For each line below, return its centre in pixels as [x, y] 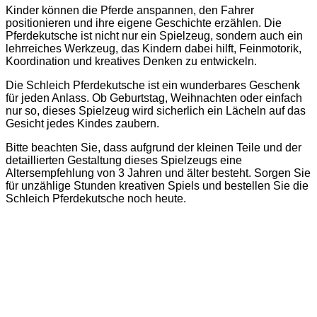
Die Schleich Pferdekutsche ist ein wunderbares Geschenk [153, 86]
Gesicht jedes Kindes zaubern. [82, 124]
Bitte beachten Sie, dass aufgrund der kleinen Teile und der [154, 148]
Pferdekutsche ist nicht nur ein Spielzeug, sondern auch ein [154, 36]
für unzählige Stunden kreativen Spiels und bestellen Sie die [157, 186]
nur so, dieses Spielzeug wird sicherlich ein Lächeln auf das [156, 111]
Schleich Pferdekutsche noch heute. [96, 199]
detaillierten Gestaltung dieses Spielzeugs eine [124, 161]
